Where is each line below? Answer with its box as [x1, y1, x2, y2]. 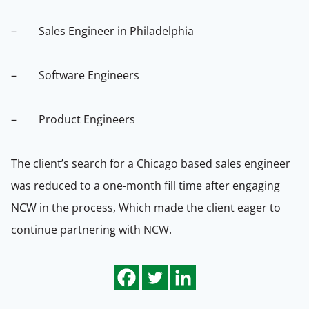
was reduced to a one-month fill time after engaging [11, 178, 280, 193]
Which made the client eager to [119, 200, 281, 215]
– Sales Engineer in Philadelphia [11, 23, 194, 39]
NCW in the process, [11, 200, 119, 215]
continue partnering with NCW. [11, 222, 172, 237]
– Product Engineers [11, 112, 135, 127]
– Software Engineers [11, 68, 139, 83]
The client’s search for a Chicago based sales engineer [11, 156, 290, 171]
